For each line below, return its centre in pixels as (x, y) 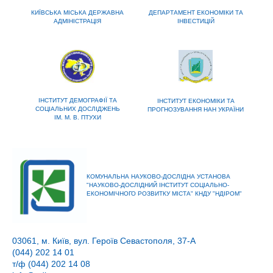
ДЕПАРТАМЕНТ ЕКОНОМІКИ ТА (196, 13)
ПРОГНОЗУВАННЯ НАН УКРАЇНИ (196, 109)
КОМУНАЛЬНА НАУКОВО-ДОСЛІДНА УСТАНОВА (159, 177)
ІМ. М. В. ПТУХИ (77, 118)
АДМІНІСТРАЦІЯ (77, 21)
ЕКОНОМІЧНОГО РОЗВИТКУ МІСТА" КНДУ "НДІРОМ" (165, 194)
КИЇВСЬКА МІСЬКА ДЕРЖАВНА (77, 13)
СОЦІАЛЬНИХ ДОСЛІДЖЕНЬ (77, 109)
